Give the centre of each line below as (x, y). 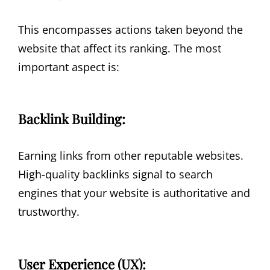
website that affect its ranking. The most (120, 48)
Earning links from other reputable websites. (131, 156)
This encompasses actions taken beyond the (130, 29)
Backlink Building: (72, 119)
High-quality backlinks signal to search (115, 174)
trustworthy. (49, 212)
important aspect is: (69, 67)
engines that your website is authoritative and (134, 193)
